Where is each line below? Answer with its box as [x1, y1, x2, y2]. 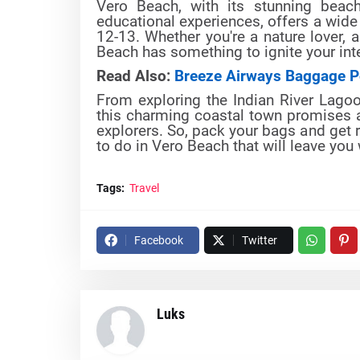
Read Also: [96, 67, 174, 86]
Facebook [133, 234, 183, 247]
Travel [129, 182, 159, 195]
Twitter [241, 234, 277, 247]
